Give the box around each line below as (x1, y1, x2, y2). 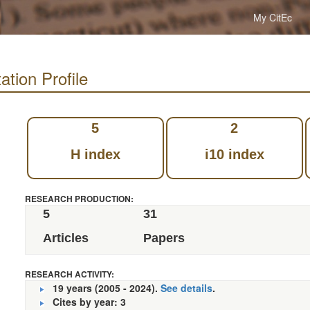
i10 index (204, 147, 264, 162)
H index (70, 147, 120, 162)
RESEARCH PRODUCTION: (24, 192, 134, 205)
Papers (143, 231, 185, 245)
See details (160, 281, 212, 295)
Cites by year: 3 (44, 295, 126, 309)
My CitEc (253, 10, 292, 24)
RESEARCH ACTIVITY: (24, 268, 114, 280)
